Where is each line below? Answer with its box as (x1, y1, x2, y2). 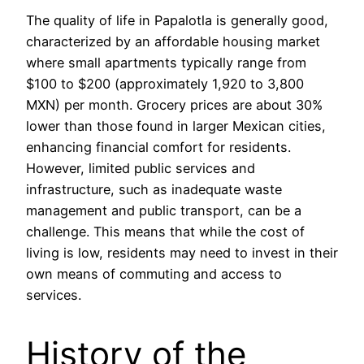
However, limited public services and (26, 160, 255, 177)
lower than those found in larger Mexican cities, (26, 118, 326, 135)
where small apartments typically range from (26, 54, 306, 71)
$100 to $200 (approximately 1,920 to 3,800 (26, 76, 304, 93)
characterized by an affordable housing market (26, 33, 320, 50)
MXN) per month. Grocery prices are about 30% (26, 97, 323, 114)
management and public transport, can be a (26, 202, 301, 219)
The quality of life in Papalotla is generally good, (26, 12, 328, 29)
